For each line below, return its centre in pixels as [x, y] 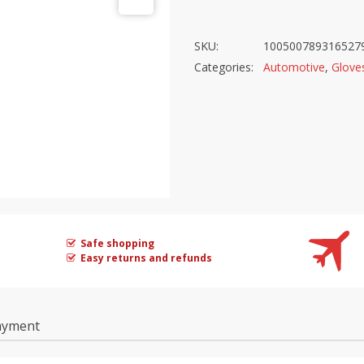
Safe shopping [118, 243]
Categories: [224, 67]
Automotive [294, 67]
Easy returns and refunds [147, 258]
